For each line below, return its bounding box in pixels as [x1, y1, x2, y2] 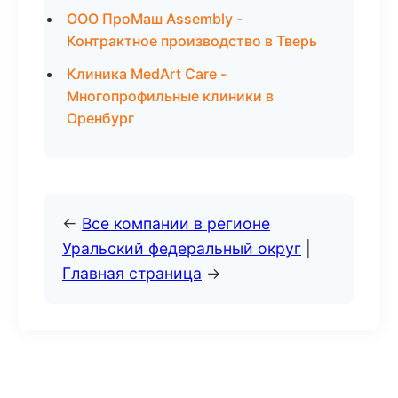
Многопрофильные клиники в [67, 87, 274, 105]
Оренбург [67, 109, 134, 127]
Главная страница [62, 264, 202, 283]
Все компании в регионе [82, 214, 270, 233]
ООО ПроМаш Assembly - [67, 10, 243, 28]
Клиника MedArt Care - [67, 65, 227, 83]
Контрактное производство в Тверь [67, 32, 317, 50]
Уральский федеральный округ [62, 239, 301, 258]
